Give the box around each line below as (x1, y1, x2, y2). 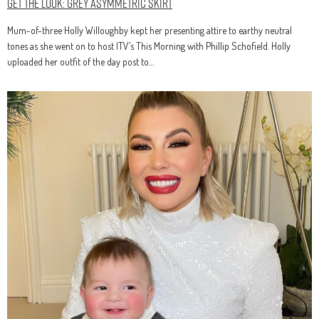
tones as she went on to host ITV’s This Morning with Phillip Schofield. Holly (7, 40, 291, 53)
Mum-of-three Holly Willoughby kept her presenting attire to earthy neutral (7, 24, 292, 37)
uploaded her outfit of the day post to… (7, 56, 154, 68)
